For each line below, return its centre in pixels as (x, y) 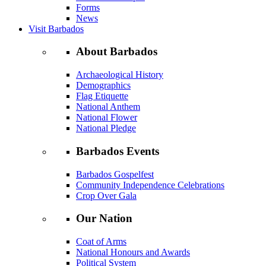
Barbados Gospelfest (115, 174)
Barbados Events (118, 151)
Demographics (103, 85)
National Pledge (106, 128)
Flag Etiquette (102, 96)
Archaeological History (120, 75)
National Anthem (108, 107)
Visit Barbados (56, 28)
